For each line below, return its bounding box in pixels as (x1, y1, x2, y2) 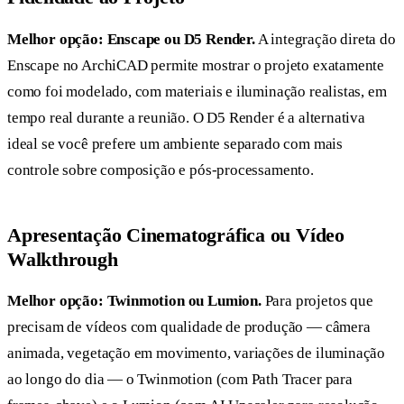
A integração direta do (254, 30, 396, 48)
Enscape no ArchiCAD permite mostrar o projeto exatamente (7, 56, 385, 74)
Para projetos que (261, 292, 373, 310)
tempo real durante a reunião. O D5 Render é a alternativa (7, 108, 365, 126)
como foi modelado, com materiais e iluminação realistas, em (7, 82, 387, 100)
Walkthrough (7, 247, 118, 271)
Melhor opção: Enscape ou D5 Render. (7, 30, 255, 48)
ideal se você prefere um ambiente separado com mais (7, 134, 344, 152)
